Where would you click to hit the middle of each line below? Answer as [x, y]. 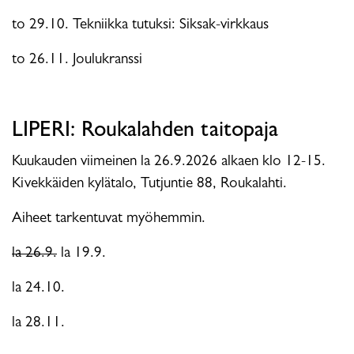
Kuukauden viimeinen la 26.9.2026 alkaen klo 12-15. [169, 162]
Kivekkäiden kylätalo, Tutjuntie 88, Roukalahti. [151, 184]
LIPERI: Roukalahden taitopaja [145, 132]
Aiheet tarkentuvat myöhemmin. [109, 219]
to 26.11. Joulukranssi [77, 60]
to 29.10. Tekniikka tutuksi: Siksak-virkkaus [140, 25]
